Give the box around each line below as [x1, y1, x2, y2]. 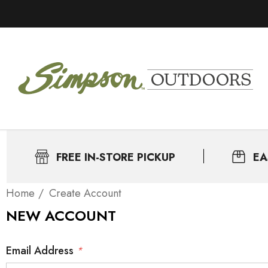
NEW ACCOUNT [6, 205, 116, 226]
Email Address [6, 243, 77, 258]
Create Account [49, 185, 121, 201]
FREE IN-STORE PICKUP [56, 150, 176, 165]
